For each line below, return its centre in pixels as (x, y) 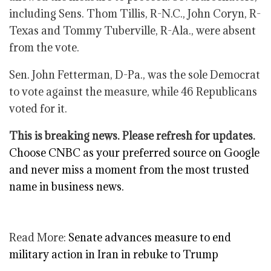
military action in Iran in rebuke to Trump (114, 254)
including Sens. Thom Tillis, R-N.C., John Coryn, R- (135, 14)
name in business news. (67, 187)
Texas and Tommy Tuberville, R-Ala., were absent (132, 31)
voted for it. (38, 109)
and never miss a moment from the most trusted (129, 170)
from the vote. (44, 47)
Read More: (39, 237)
